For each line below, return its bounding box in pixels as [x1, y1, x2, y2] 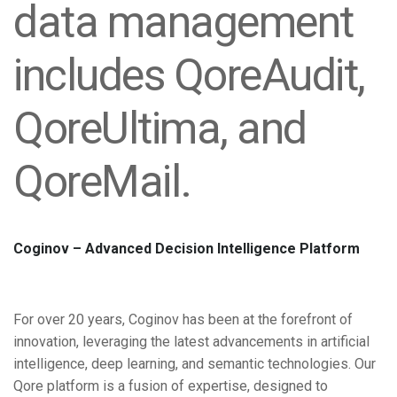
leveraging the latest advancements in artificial [82, 333, 370, 351]
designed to [253, 378, 328, 395]
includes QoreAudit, [13, 50, 365, 101]
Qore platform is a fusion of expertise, [13, 378, 253, 395]
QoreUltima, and [13, 103, 307, 154]
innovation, [13, 333, 82, 351]
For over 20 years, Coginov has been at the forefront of [13, 311, 353, 329]
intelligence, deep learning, [13, 355, 182, 373]
